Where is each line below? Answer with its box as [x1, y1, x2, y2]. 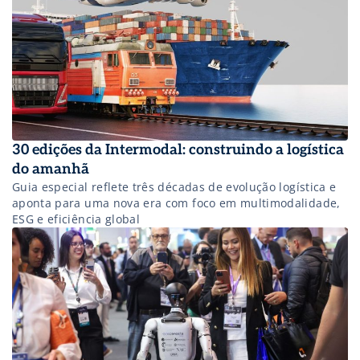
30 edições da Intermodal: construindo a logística [12, 141, 344, 159]
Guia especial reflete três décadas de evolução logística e [12, 179, 337, 195]
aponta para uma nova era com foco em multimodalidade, [12, 195, 341, 211]
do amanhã [12, 161, 89, 178]
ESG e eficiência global [12, 211, 141, 227]
